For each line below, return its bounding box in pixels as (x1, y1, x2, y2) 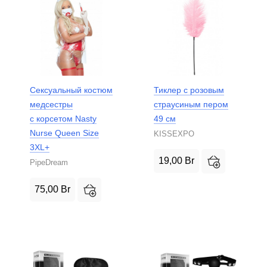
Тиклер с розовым (154, 85, 224, 95)
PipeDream (30, 157, 68, 167)
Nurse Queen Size (30, 128, 99, 138)
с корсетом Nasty (30, 113, 97, 123)
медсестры (30, 99, 73, 109)
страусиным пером (154, 99, 228, 109)
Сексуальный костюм (30, 85, 113, 95)
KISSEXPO (154, 129, 194, 138)
